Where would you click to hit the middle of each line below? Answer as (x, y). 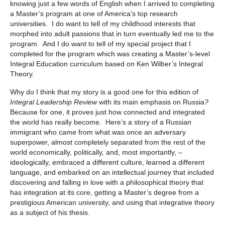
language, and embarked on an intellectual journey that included (112, 172)
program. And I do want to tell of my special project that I (100, 43)
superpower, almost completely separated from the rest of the (108, 142)
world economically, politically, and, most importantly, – (96, 152)
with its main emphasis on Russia (152, 102)
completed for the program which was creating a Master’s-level (110, 53)
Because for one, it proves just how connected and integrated (107, 112)
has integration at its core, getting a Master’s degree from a (104, 192)
